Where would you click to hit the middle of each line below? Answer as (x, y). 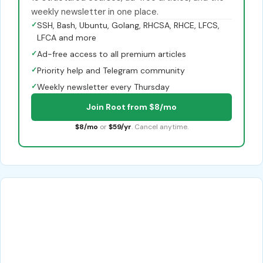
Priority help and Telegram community (111, 71)
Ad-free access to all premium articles (112, 54)
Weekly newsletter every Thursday (103, 87)
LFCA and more (67, 38)
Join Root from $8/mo (131, 107)
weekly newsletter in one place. (95, 12)
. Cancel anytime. (160, 127)
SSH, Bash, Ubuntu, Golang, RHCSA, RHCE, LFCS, (128, 26)
